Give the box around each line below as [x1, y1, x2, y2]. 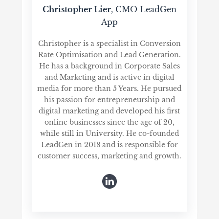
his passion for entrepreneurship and [44, 95, 175, 104]
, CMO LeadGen [110, 4, 176, 14]
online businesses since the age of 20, [44, 117, 175, 127]
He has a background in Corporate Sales [39, 61, 180, 70]
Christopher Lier [42, 4, 111, 14]
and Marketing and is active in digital [44, 72, 175, 82]
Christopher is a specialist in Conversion [38, 39, 181, 48]
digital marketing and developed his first [39, 106, 180, 115]
